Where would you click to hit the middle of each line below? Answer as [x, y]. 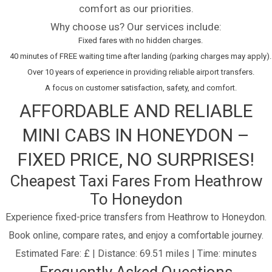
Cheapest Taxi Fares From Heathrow [136, 181]
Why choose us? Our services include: [136, 27]
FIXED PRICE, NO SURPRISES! [136, 160]
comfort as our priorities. [136, 9]
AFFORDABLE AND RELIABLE [136, 111]
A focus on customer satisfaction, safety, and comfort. [141, 88]
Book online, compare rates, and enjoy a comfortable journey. [136, 236]
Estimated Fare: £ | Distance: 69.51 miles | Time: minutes [136, 254]
